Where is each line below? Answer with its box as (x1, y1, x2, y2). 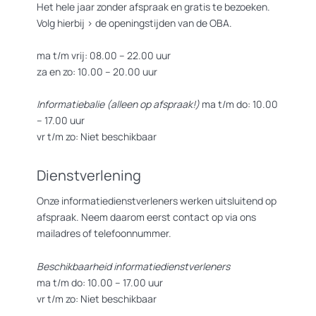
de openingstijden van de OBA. (93, 16, 232, 30)
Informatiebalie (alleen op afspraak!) (37, 97, 200, 111)
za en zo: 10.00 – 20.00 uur (37, 65, 157, 79)
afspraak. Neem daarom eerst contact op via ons (37, 209, 256, 224)
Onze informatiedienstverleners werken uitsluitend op (37, 193, 276, 207)
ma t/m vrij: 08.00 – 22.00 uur (37, 49, 171, 63)
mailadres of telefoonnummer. (37, 226, 171, 240)
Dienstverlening (37, 166, 141, 186)
